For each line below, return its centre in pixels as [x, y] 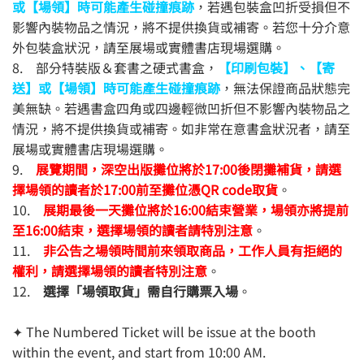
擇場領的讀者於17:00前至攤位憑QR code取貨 [145, 189]
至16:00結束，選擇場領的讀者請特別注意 [132, 230]
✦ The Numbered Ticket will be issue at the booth [164, 331]
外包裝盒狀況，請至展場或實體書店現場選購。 [149, 47]
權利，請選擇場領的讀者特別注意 [110, 270]
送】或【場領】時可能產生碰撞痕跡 [116, 87]
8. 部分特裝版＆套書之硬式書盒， [115, 67]
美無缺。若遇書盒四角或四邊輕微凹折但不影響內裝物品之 [181, 108]
